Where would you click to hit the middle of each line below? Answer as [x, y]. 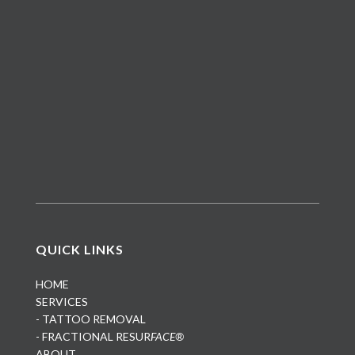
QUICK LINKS [79, 249]
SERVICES [61, 301]
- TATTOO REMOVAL [90, 319]
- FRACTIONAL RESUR [93, 336]
